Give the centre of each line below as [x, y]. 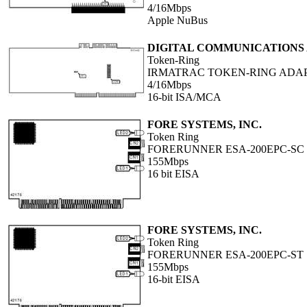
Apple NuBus [177, 21]
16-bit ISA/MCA [184, 97]
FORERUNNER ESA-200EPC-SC [226, 149]
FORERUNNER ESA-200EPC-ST [225, 255]
